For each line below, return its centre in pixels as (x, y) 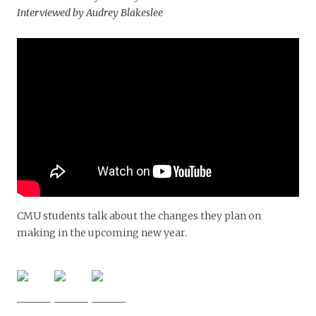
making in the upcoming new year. (102, 233)
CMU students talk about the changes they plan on (139, 216)
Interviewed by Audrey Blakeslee (90, 13)
